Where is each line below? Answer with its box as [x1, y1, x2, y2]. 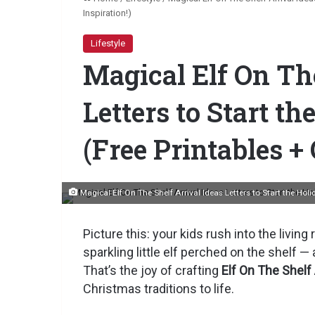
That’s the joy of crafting [83, 263, 221, 278]
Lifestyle [91, 38, 125, 49]
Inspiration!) [83, 8, 131, 19]
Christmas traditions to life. [83, 281, 234, 297]
